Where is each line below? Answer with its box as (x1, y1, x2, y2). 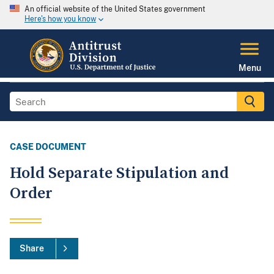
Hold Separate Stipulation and (10, 163, 229, 184)
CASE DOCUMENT (10, 142, 86, 152)
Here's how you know (24, 15, 96, 24)
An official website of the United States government (24, 5, 206, 13)
